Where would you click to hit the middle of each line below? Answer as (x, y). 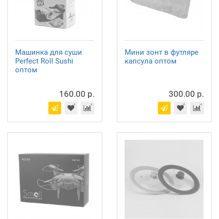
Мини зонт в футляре (162, 52)
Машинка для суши (49, 52)
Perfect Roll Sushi (44, 61)
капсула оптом (151, 61)
